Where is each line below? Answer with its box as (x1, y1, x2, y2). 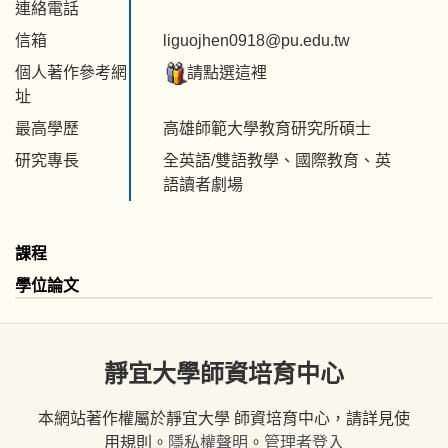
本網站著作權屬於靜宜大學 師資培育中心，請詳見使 (38, 410, 410, 428)
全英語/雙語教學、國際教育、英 (162, 151, 391, 169)
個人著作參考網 (15, 63, 127, 81)
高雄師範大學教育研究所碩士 (162, 119, 371, 137)
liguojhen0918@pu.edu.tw (162, 31, 350, 49)
